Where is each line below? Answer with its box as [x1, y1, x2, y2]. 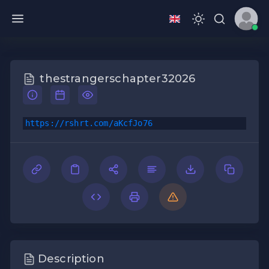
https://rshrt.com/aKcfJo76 [25, 118, 153, 128]
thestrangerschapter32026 [40, 72, 196, 86]
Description [37, 252, 104, 266]
